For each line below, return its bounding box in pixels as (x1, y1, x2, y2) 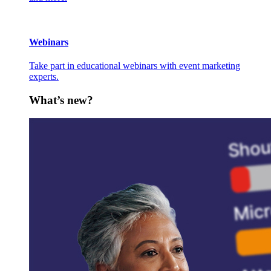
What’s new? (29, 93, 93, 106)
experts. (29, 71, 59, 82)
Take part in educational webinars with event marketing (29, 60, 240, 71)
